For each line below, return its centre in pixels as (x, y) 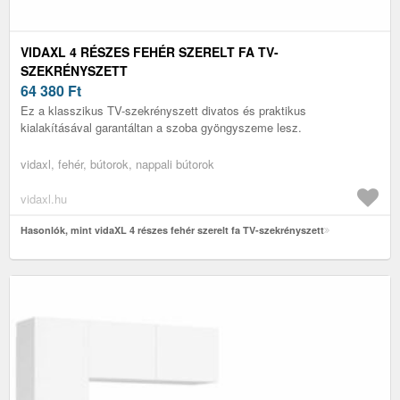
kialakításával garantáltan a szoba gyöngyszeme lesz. (161, 127)
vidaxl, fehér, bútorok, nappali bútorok (117, 163)
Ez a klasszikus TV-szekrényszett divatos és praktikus (163, 110)
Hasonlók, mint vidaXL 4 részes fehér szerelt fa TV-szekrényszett (172, 229)
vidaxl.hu (44, 198)
